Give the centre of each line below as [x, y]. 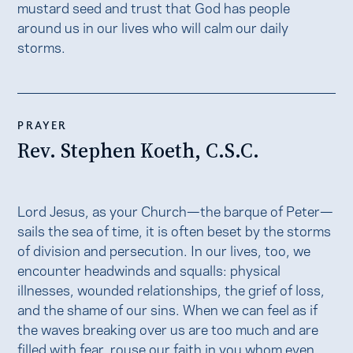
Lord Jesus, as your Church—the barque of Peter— [176, 210]
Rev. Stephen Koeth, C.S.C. [139, 151]
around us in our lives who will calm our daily [153, 26]
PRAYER [43, 124]
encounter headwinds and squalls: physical [149, 269]
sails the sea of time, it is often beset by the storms [175, 230]
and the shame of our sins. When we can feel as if [168, 309]
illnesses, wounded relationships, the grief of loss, [171, 289]
